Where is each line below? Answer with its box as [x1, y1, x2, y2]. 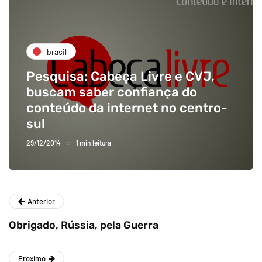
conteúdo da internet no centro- [26, 100, 227, 116]
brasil [47, 46, 67, 57]
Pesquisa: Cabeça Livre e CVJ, [26, 68, 215, 85]
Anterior [27, 196, 55, 206]
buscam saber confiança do [26, 84, 197, 101]
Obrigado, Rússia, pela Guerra [9, 219, 158, 232]
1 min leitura [76, 139, 111, 147]
